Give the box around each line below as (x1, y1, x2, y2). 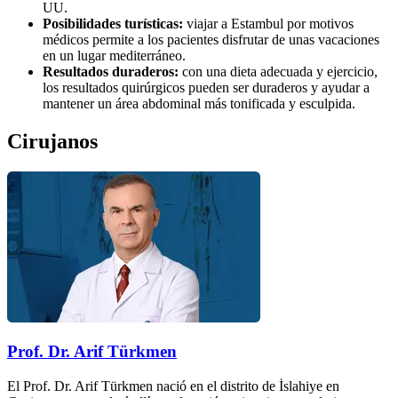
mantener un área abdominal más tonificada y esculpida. (43, 95, 355, 111)
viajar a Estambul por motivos (183, 15, 354, 31)
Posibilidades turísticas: (43, 15, 183, 31)
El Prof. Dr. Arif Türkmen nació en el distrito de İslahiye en (7, 378, 339, 394)
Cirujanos (7, 129, 98, 153)
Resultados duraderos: (43, 63, 179, 79)
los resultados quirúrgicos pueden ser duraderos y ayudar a (43, 79, 370, 95)
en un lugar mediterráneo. (43, 47, 186, 63)
